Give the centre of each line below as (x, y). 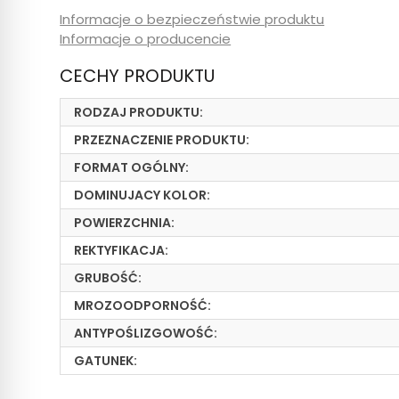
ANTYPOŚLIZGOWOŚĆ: (146, 333)
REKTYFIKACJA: (122, 250)
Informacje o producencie (146, 39)
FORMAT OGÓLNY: (132, 167)
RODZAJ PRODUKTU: (139, 112)
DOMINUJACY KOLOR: (142, 195)
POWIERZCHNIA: (125, 223)
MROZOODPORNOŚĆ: (143, 305)
